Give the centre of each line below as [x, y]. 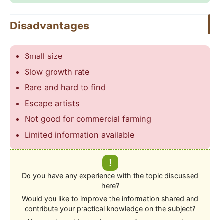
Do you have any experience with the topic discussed [110, 176]
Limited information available [80, 135]
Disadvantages [50, 26]
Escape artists [52, 103]
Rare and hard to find [65, 88]
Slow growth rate [57, 72]
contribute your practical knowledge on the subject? [110, 208]
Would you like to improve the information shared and [110, 198]
